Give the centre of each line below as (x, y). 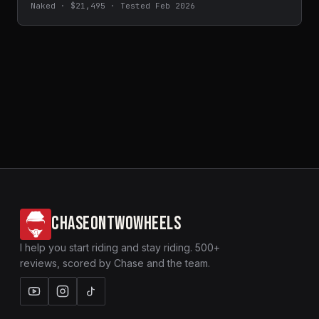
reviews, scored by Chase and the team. (115, 263)
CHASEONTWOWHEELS (116, 224)
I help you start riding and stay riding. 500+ (120, 247)
